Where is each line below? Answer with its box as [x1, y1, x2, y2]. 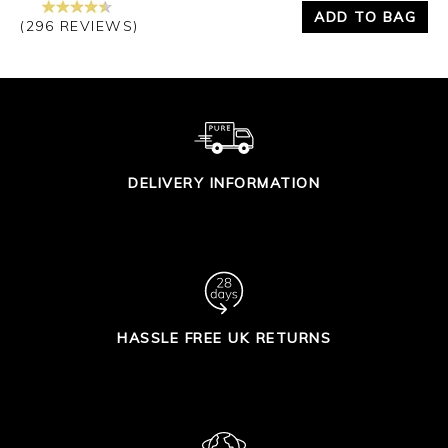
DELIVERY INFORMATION [128, 174, 320, 192]
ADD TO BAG [314, 7, 416, 26]
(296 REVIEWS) [20, 17, 139, 35]
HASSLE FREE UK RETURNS [117, 329, 331, 347]
